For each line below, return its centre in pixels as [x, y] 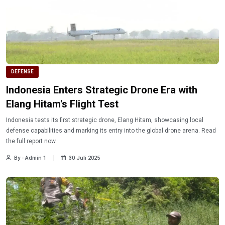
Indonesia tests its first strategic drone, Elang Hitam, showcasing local [105, 120]
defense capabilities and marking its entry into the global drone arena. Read [111, 131]
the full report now [31, 141]
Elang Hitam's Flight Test [62, 104]
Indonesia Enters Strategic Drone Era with [102, 90]
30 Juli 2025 [84, 158]
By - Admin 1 [30, 158]
